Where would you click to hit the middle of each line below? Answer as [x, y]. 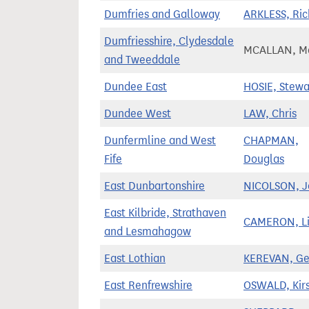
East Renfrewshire [148, 285]
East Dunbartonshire [154, 186]
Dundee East [136, 87]
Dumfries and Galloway [162, 14]
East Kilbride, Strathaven [165, 213]
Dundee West [138, 113]
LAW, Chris [270, 113]
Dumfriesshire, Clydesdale [169, 41]
